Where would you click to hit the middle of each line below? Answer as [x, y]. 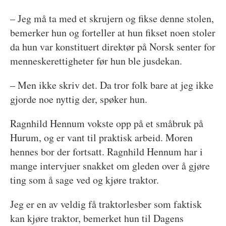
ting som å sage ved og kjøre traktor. [84, 180]
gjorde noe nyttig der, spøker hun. [78, 99]
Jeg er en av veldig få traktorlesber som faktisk [106, 204]
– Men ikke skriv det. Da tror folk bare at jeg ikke [111, 85]
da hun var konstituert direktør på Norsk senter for [112, 47]
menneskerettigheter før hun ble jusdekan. [98, 61]
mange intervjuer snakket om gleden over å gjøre [110, 166]
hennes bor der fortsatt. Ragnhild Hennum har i [106, 152]
